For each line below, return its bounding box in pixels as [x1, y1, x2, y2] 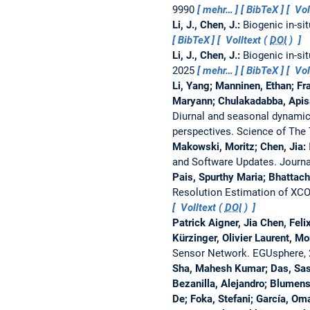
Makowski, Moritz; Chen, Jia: [172, 140, 309, 153]
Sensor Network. [172, 246, 253, 259]
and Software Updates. [172, 155, 280, 168]
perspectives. [172, 125, 237, 138]
